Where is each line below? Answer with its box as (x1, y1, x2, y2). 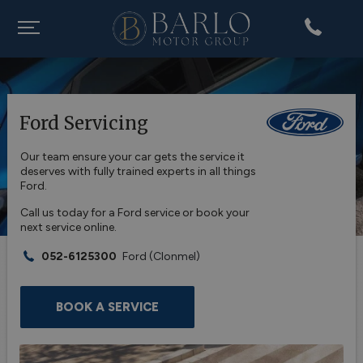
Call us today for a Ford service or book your (19, 206, 250, 220)
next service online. (19, 220, 117, 234)
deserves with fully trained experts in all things (19, 164, 256, 178)
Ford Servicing (19, 112, 148, 135)
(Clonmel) (148, 250, 200, 263)
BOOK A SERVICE (55, 300, 159, 314)
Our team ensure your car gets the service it (19, 150, 245, 164)
